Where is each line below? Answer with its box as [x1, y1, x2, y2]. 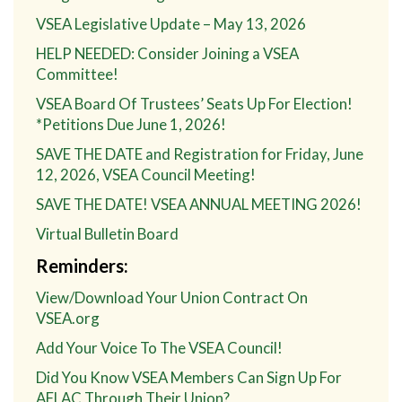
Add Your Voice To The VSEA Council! [36, 337, 283, 357]
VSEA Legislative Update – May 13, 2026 [36, 13, 306, 33]
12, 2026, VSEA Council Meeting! [36, 164, 256, 184]
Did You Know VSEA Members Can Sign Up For [36, 367, 342, 387]
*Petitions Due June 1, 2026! [36, 114, 226, 134]
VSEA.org [36, 308, 100, 328]
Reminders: [36, 254, 128, 276]
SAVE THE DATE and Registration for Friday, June [36, 144, 363, 163]
